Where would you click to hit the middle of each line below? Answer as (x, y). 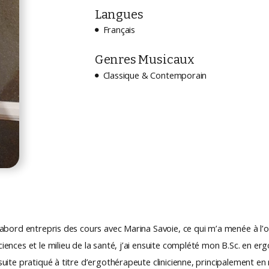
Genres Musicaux (145, 60)
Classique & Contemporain (155, 75)
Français (119, 30)
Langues (119, 14)
